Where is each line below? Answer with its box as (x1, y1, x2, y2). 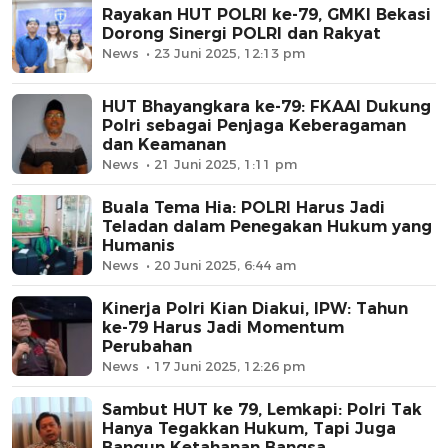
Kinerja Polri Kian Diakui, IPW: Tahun (102, 298, 408, 318)
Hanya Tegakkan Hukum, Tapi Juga (102, 418, 396, 438)
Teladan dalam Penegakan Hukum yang (102, 216, 432, 236)
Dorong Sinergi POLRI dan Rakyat (102, 24, 381, 44)
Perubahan (102, 336, 192, 356)
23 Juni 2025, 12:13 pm (154, 45, 305, 62)
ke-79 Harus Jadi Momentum (102, 317, 344, 337)
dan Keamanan (102, 134, 226, 154)
